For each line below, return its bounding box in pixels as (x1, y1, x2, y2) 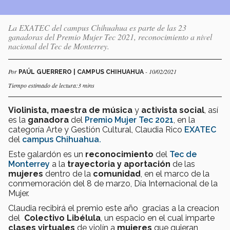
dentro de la (43, 168, 93, 179)
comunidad (93, 168, 141, 179)
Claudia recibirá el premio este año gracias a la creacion (8, 203, 219, 213)
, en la (174, 114, 195, 125)
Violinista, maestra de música (8, 105, 132, 115)
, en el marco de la (141, 168, 209, 179)
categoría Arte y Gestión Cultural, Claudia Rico (8, 124, 184, 135)
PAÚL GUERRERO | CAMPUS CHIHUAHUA (18, 68, 145, 75)
